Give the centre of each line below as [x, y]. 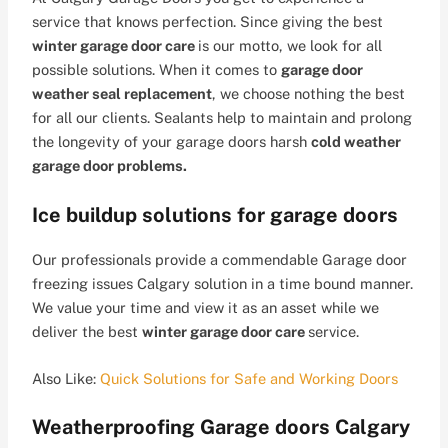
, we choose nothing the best [309, 94]
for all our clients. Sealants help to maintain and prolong [222, 118]
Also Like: [66, 379]
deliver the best [87, 331]
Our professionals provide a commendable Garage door [220, 259]
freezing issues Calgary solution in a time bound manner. [223, 283]
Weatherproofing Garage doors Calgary [221, 427]
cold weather [356, 142]
